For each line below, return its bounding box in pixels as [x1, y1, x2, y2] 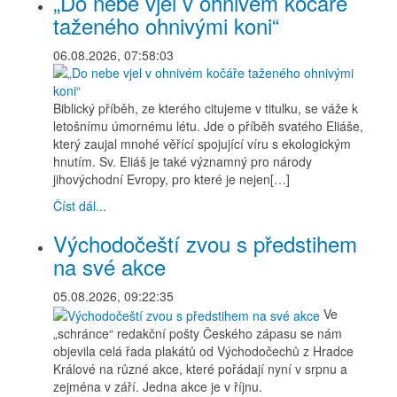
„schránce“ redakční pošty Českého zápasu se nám [53, 324, 342, 343]
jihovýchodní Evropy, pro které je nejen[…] [53, 170, 290, 188]
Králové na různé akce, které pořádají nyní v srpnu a [53, 360, 347, 378]
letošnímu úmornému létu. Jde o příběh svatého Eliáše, [53, 117, 363, 135]
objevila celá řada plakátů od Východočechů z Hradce [53, 342, 354, 361]
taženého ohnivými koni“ [53, 10, 279, 41]
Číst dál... [53, 197, 106, 214]
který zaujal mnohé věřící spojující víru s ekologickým [53, 135, 351, 152]
